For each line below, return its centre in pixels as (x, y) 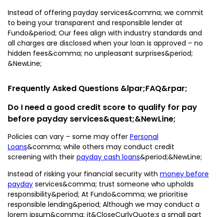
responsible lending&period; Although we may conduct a (104, 204)
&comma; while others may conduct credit (101, 147)
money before (184, 174)
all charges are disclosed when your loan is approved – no (105, 43)
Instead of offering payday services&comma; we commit (106, 12)
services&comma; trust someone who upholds (113, 184)
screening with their (42, 157)
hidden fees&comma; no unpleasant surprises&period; (100, 53)
